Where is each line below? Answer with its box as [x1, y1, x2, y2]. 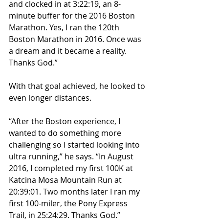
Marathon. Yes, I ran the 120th [9, 22, 121, 33]
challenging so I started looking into [9, 139, 142, 151]
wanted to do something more [9, 128, 123, 139]
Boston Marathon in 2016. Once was [9, 34, 143, 45]
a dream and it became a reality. [9, 45, 129, 57]
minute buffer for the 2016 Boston [9, 10, 137, 22]
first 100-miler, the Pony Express [9, 198, 130, 209]
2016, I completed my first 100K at [9, 163, 135, 174]
